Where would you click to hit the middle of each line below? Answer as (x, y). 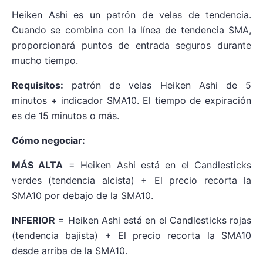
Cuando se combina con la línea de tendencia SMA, (131, 30)
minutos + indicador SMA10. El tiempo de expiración (131, 101)
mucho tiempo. (45, 61)
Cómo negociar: (48, 141)
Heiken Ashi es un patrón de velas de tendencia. (131, 15)
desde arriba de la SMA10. (70, 251)
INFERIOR (33, 220)
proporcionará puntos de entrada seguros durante (131, 45)
